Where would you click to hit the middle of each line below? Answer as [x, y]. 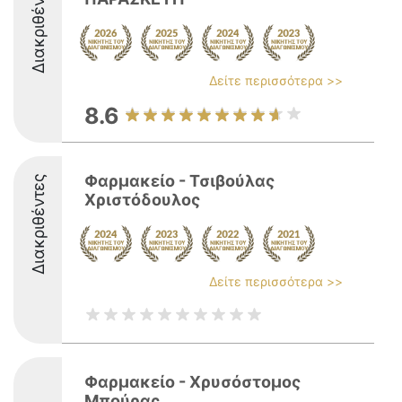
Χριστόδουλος [142, 200]
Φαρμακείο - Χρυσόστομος [192, 382]
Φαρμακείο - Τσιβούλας [179, 181]
